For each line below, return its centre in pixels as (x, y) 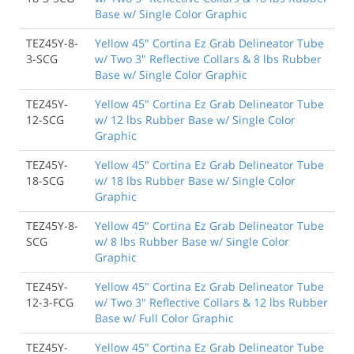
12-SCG (45, 119)
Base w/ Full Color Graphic (164, 318)
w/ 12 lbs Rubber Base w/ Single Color (195, 119)
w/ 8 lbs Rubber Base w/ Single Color (192, 241)
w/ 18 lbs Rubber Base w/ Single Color (195, 180)
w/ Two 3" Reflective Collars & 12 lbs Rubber (211, 302)
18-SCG (45, 180)
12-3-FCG (50, 302)
